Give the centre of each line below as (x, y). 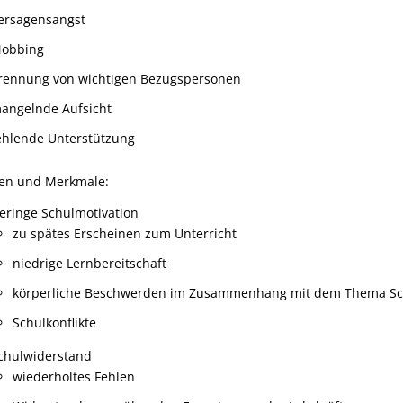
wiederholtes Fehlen (74, 376)
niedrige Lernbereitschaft (90, 263)
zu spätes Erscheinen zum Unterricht (125, 233)
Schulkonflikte (55, 322)
